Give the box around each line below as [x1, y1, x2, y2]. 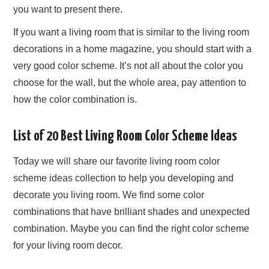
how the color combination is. [13, 94, 138, 104]
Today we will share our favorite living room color [13, 156, 220, 166]
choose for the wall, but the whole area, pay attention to [13, 77, 247, 88]
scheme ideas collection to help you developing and [13, 172, 234, 183]
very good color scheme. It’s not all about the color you [13, 61, 244, 71]
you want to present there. [13, 4, 123, 14]
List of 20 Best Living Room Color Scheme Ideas [13, 129, 238, 144]
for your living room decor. [13, 240, 123, 250]
